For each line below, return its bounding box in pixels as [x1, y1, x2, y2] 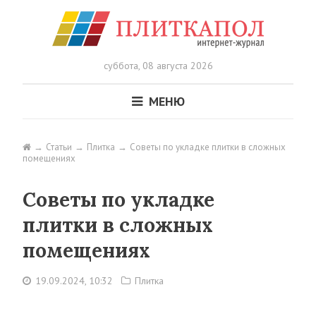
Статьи [46, 141, 72, 153]
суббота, [103, 59, 140, 72]
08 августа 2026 [139, 59, 213, 72]
